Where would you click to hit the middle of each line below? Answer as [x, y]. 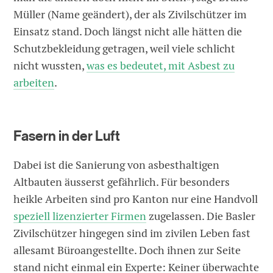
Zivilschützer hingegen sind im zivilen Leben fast [132, 233]
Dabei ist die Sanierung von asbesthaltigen [117, 165]
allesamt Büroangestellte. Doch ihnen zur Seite [127, 250]
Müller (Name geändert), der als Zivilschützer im [130, 15]
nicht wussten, [50, 66]
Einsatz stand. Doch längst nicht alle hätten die [128, 32]
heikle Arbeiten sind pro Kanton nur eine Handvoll [136, 199]
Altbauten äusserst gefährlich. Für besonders [122, 182]
